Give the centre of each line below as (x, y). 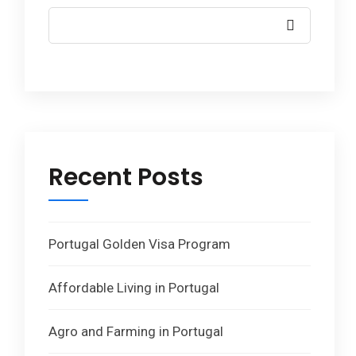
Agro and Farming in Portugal (136, 332)
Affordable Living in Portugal (134, 288)
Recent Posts (126, 178)
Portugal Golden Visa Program (139, 244)
